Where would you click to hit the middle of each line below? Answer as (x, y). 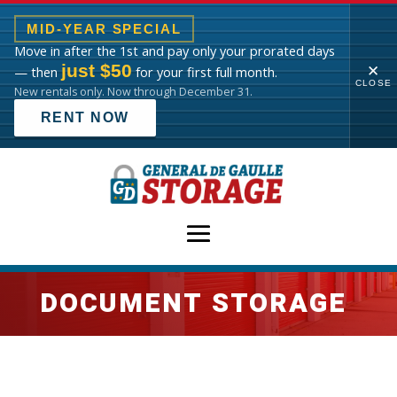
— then (38, 72)
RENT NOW (85, 117)
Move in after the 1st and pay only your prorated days (175, 51)
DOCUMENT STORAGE (193, 304)
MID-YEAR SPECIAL (105, 29)
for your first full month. (205, 72)
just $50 (97, 70)
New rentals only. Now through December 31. (133, 92)
